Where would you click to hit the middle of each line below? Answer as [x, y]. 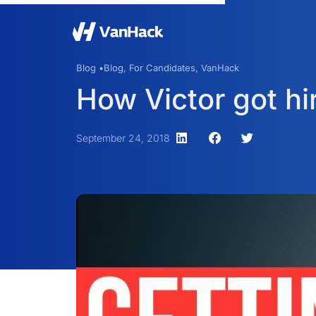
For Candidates [162, 68]
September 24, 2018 [123, 138]
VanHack [220, 68]
